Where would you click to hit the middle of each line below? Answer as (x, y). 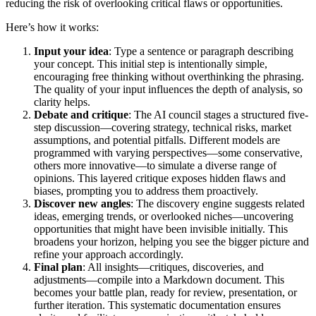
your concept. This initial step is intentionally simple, (151, 63)
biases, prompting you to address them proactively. (146, 190)
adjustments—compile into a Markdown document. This (159, 279)
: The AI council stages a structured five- (218, 114)
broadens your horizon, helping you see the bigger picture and (171, 241)
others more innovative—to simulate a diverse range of (155, 165)
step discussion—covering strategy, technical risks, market (163, 127)
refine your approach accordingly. (109, 254)
